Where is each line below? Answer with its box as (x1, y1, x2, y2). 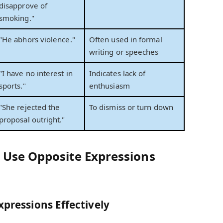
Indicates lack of (89, 68, 146, 79)
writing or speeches (89, 47, 159, 57)
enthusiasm (89, 81, 130, 91)
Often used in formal (89, 34, 162, 45)
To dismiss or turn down (89, 102, 173, 112)
